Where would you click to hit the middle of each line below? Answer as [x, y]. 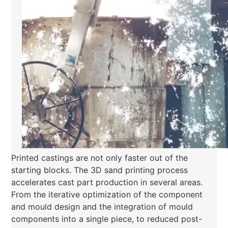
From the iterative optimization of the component [107, 195]
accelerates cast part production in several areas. [107, 182]
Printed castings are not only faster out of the [100, 158]
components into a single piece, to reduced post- [107, 219]
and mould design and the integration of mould [102, 207]
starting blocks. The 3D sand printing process [100, 170]
